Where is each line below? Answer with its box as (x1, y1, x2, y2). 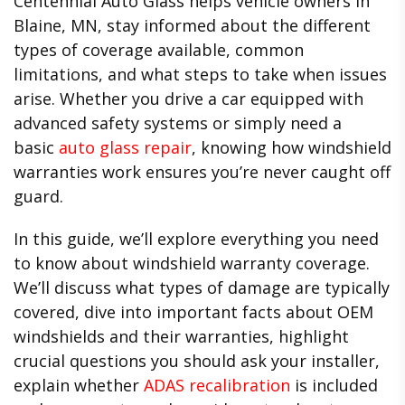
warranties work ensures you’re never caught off (14, 161, 391, 184)
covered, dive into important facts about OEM (14, 300, 373, 323)
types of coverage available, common (14, 39, 304, 61)
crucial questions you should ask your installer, (14, 349, 380, 372)
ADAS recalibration (144, 373, 290, 396)
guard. (14, 185, 63, 208)
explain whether (14, 373, 144, 396)
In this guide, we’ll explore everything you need (14, 227, 379, 250)
